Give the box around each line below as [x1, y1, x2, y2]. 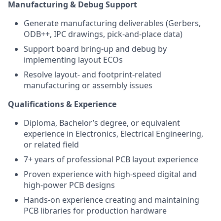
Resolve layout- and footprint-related [24, 69, 161, 80]
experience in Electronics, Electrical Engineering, [24, 128, 203, 139]
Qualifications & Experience [8, 99, 116, 110]
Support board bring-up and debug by [24, 43, 167, 54]
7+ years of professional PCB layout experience [24, 154, 198, 165]
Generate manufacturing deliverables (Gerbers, [24, 18, 201, 29]
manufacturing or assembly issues [24, 80, 152, 91]
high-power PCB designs [24, 180, 115, 190]
